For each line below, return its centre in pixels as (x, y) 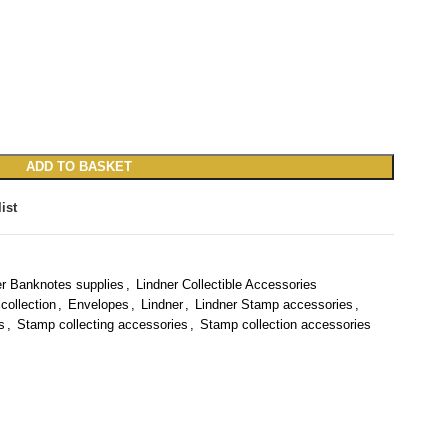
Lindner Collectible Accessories (227, 284)
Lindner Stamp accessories (274, 304)
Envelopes (99, 304)
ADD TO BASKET (79, 166)
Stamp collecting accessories (103, 324)
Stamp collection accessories (286, 324)
